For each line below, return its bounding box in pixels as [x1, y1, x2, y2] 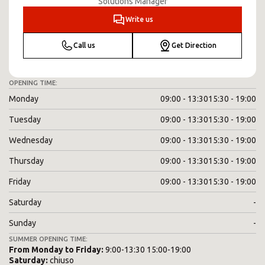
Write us [125, 15, 153, 23]
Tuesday [9, 115, 41, 124]
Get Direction [171, 41, 216, 49]
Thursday [9, 156, 44, 166]
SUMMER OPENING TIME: [9, 235, 88, 243]
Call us [73, 41, 95, 49]
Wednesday [9, 135, 53, 145]
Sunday [9, 218, 36, 228]
